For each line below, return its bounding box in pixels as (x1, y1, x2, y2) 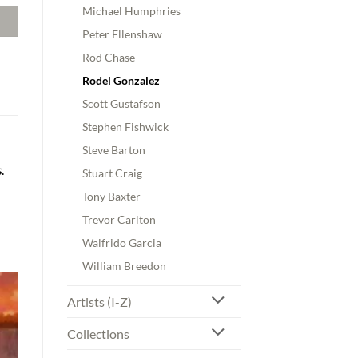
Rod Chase (82, 50, 135, 64)
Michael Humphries (82, 3, 181, 18)
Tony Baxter (82, 189, 141, 203)
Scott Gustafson (82, 96, 161, 110)
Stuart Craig (82, 165, 142, 180)
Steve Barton (82, 142, 145, 157)
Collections (66, 325, 129, 341)
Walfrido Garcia (82, 235, 161, 249)
